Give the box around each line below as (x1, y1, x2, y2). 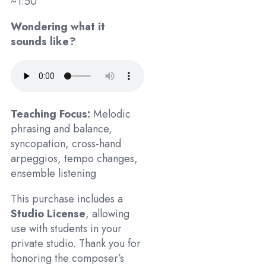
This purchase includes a (11, 191, 123, 207)
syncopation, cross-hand (11, 136, 121, 152)
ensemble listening (11, 166, 96, 182)
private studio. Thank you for (11, 236, 141, 252)
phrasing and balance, (11, 121, 112, 137)
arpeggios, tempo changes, (11, 151, 138, 167)
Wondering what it (11, 19, 105, 35)
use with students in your (11, 221, 122, 237)
